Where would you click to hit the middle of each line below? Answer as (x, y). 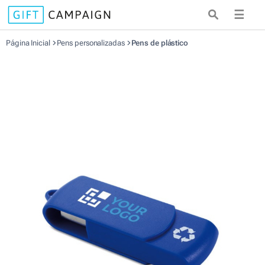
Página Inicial (29, 43)
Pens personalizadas (91, 43)
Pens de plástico (159, 43)
